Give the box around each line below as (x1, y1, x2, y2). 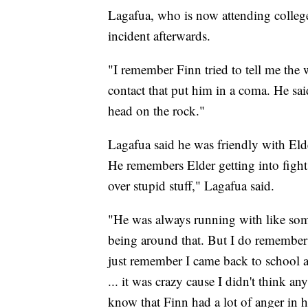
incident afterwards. (108, 27, 210, 45)
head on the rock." (108, 102, 205, 120)
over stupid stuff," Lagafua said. (108, 177, 274, 195)
